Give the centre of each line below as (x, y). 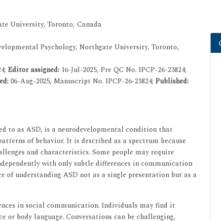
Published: (172, 81)
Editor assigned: (35, 70)
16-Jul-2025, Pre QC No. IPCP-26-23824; (124, 70)
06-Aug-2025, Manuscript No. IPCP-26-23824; (83, 81)
